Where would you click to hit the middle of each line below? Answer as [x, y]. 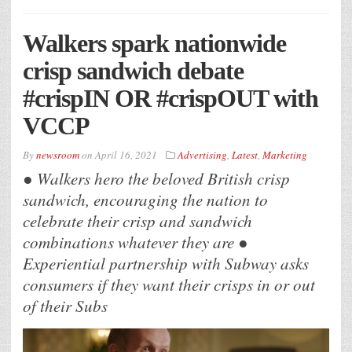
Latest [245, 155]
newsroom [58, 155]
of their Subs [65, 306]
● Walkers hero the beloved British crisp [156, 179]
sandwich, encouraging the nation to [145, 200]
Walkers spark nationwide [154, 44]
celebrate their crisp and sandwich [137, 221]
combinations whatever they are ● [136, 242]
